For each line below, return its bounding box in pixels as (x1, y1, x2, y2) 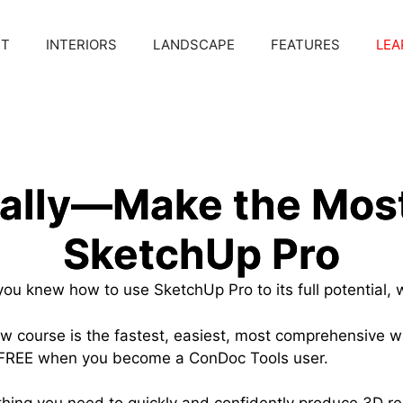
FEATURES (271, 36, 340, 53)
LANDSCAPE (153, 36, 235, 53)
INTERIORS (46, 36, 117, 53)
